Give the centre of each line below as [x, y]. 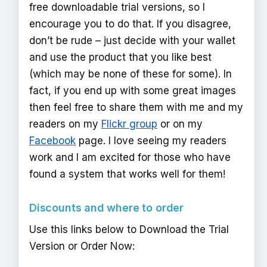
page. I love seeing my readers [151, 140]
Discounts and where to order [106, 208]
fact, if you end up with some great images [133, 90]
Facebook [52, 140]
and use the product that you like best [120, 57]
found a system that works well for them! [127, 174]
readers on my [65, 124]
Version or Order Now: [82, 246]
